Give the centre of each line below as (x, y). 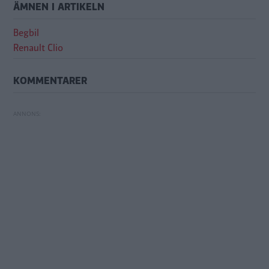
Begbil (26, 33)
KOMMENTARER (50, 81)
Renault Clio (38, 48)
